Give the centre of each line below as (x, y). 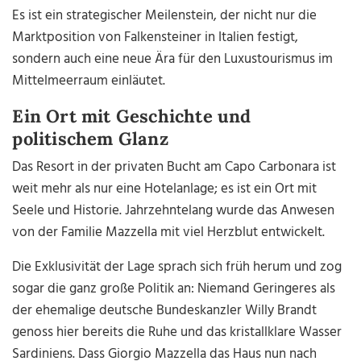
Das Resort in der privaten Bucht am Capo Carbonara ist (174, 168)
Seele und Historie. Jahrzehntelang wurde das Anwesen (174, 211)
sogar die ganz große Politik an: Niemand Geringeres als (174, 289)
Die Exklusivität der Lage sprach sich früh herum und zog (177, 268)
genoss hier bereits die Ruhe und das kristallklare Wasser (177, 333)
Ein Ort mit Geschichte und (132, 116)
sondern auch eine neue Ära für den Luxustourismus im (173, 60)
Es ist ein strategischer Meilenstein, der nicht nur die (165, 16)
